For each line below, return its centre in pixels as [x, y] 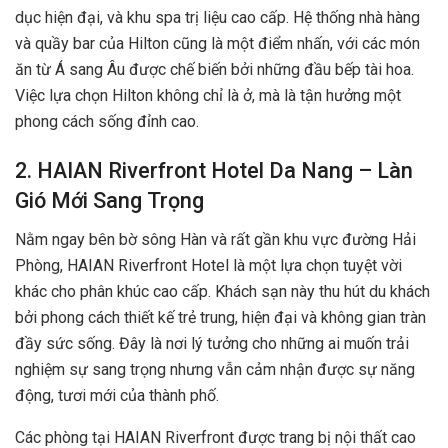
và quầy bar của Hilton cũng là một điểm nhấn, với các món [217, 43]
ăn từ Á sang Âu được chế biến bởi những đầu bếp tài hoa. [214, 69]
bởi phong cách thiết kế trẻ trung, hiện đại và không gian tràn [220, 318]
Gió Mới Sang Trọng [109, 201]
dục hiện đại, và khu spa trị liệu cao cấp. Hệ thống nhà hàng [217, 17]
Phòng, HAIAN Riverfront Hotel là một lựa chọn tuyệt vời [208, 266]
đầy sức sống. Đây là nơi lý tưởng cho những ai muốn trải [212, 344]
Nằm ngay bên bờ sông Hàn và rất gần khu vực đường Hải [215, 240]
